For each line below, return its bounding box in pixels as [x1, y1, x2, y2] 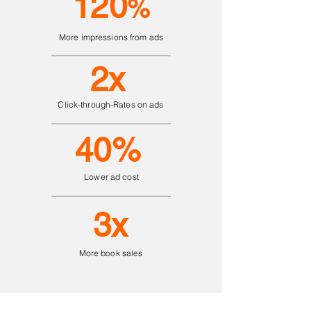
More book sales [78, 248, 143, 258]
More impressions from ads [59, 32, 163, 42]
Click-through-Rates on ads [58, 99, 164, 110]
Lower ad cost [84, 171, 139, 182]
